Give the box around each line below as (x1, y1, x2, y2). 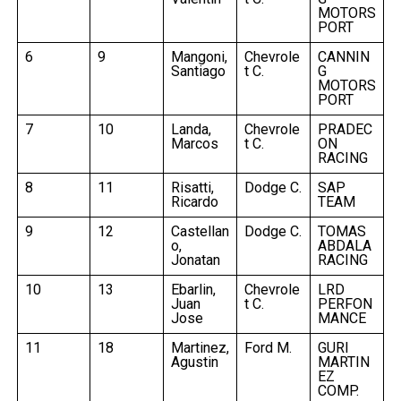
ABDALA (317, 236, 371, 254)
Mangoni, (170, 47, 227, 65)
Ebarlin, (170, 280, 216, 298)
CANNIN (317, 47, 370, 65)
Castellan (170, 222, 229, 240)
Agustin (170, 353, 218, 371)
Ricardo (170, 192, 218, 210)
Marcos (170, 134, 218, 152)
